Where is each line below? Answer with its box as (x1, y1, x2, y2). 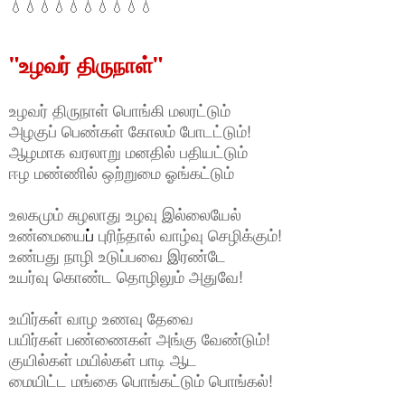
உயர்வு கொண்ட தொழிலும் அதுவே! (9, 264, 243, 288)
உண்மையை (9, 222, 86, 247)
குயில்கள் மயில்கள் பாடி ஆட (9, 347, 202, 372)
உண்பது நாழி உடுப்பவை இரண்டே (9, 243, 226, 268)
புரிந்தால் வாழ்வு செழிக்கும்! (94, 222, 282, 247)
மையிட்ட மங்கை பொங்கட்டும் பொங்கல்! (9, 368, 278, 392)
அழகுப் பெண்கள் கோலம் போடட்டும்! (9, 118, 251, 143)
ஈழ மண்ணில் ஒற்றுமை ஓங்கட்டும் (9, 160, 234, 184)
